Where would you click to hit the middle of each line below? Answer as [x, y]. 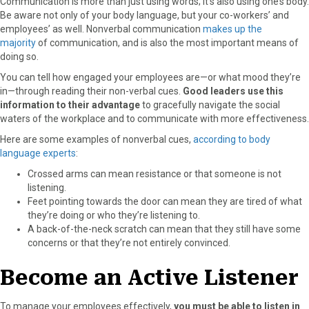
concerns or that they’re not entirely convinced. [129, 242]
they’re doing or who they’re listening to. [114, 215]
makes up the [232, 29]
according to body [232, 139]
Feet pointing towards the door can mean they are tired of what [165, 201]
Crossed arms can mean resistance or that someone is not [154, 173]
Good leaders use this [233, 91]
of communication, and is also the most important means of [167, 42]
